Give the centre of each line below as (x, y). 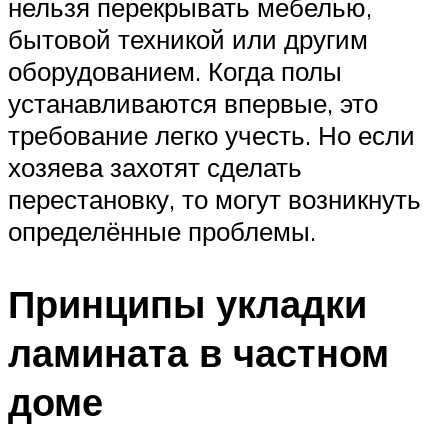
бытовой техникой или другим (188, 39)
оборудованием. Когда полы (175, 71)
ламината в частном (198, 353)
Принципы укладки (187, 304)
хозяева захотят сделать (155, 167)
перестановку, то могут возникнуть (214, 199)
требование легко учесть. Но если (211, 135)
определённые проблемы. (162, 231)
